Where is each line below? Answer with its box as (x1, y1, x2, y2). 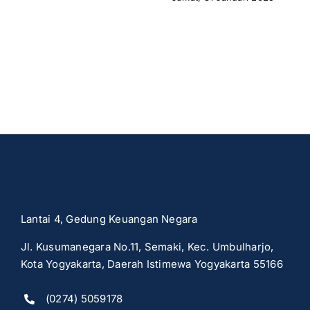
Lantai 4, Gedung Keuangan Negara (20, 212, 198, 226)
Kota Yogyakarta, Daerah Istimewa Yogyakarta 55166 (20, 257, 283, 271)
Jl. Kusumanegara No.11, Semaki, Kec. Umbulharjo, (20, 240, 274, 254)
